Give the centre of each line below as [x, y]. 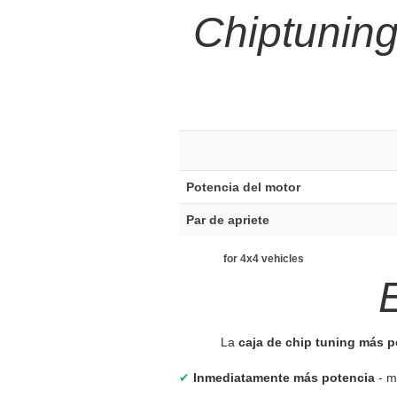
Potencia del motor [243, 187]
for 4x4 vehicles [264, 258]
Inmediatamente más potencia [284, 377]
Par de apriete [228, 219]
